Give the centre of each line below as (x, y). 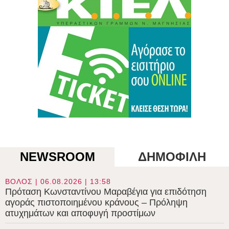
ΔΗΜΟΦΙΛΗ (172, 157)
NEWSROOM (57, 157)
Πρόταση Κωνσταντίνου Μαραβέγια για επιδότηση (106, 192)
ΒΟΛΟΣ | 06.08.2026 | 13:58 (58, 182)
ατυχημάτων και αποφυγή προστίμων (80, 213)
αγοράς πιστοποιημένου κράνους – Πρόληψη (96, 203)
